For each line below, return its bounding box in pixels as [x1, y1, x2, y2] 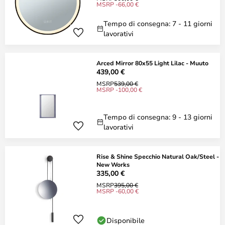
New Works [96, 160, 130, 168]
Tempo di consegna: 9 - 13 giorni [103, 112, 212, 122]
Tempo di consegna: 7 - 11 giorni [103, 19, 212, 28]
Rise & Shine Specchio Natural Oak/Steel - [96, 152, 219, 160]
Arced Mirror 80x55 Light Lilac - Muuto [96, 59, 208, 67]
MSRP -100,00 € [96, 85, 142, 93]
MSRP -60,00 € [96, 187, 139, 195]
